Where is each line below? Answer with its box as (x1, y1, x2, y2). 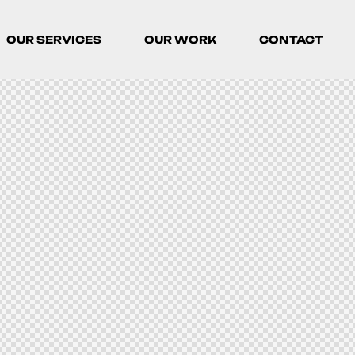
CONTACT (259, 33, 323, 46)
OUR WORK (144, 33, 216, 46)
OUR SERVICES (6, 33, 101, 46)
